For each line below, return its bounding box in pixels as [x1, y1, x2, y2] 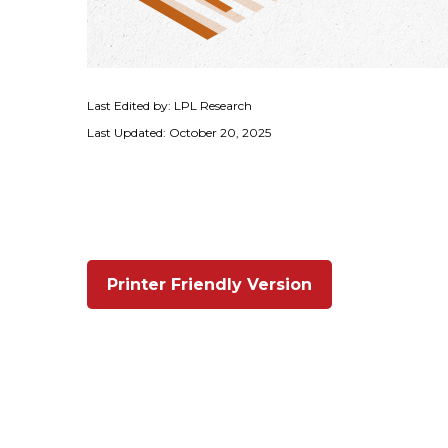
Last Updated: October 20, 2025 [87, 125, 271, 141]
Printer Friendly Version [107, 275, 312, 295]
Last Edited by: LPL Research [87, 98, 252, 114]
